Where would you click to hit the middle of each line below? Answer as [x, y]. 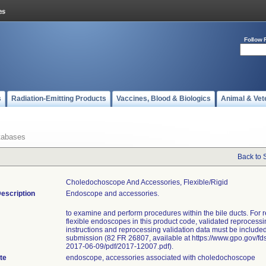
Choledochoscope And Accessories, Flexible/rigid [147, 182]
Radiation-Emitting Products [59, 99]
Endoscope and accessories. [113, 194]
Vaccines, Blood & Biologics [164, 99]
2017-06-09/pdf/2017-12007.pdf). [120, 246]
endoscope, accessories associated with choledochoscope [161, 258]
